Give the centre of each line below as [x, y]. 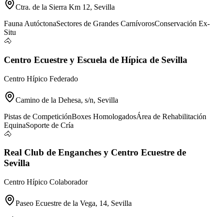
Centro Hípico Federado [41, 78]
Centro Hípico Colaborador [46, 182]
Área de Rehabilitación [171, 116]
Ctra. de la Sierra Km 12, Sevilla [65, 7]
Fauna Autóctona [30, 24]
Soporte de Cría [50, 125]
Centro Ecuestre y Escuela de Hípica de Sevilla [96, 60]
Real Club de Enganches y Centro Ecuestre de [95, 153]
